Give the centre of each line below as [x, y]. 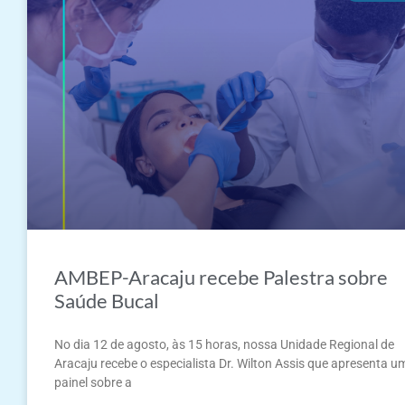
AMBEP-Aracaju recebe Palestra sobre [221, 278]
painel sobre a [93, 383]
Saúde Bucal [107, 301]
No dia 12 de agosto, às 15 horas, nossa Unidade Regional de [224, 345]
